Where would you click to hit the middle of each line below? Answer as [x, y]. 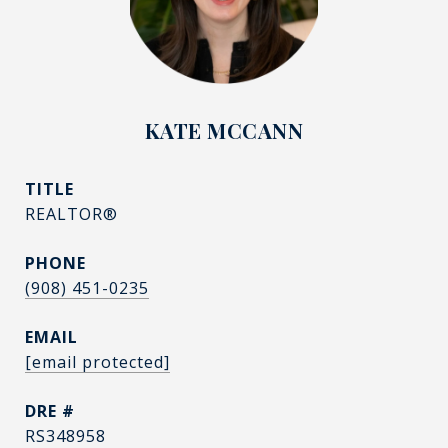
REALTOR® [71, 214]
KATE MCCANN [224, 130]
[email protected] [97, 362]
